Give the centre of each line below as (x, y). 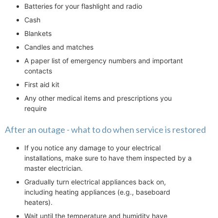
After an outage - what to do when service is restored (105, 130)
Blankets (38, 34)
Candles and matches (59, 47)
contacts (38, 71)
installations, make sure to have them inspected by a (108, 158)
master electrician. (54, 168)
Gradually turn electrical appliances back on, (95, 182)
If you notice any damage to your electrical (92, 148)
